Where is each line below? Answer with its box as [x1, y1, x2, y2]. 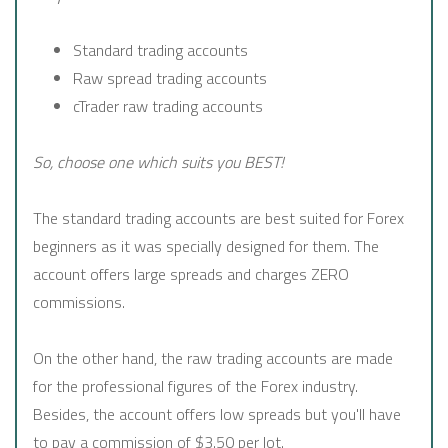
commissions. [33, 290, 125, 315]
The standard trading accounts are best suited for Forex [33, 206, 404, 231]
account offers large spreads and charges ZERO [33, 262, 349, 287]
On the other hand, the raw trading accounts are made [33, 346, 393, 371]
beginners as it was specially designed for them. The [33, 234, 379, 259]
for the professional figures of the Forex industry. [33, 374, 358, 399]
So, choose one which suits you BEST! [33, 150, 284, 175]
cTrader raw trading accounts [73, 94, 263, 119]
